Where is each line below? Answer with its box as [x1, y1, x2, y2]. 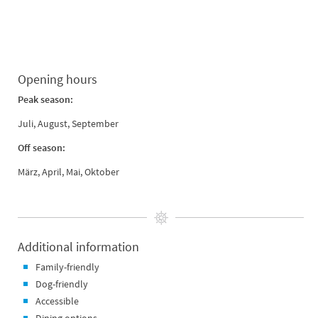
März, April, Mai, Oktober [18, 165, 119, 179]
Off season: [18, 141, 65, 155]
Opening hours [18, 71, 97, 88]
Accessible [35, 295, 79, 308]
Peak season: [18, 93, 73, 106]
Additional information [18, 238, 139, 256]
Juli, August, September [18, 117, 119, 131]
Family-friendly [35, 261, 99, 274]
